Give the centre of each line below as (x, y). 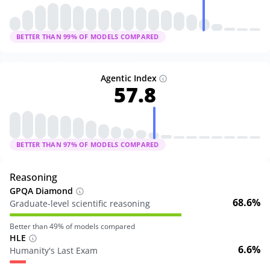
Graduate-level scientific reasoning (80, 203)
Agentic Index (128, 78)
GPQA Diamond (41, 191)
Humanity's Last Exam (54, 250)
